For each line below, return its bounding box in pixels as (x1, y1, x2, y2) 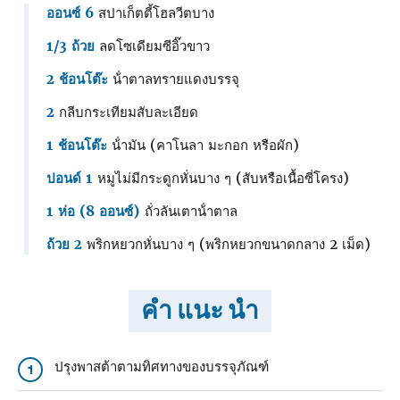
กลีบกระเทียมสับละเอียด (59, 103, 198, 121)
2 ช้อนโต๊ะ (46, 70, 108, 88)
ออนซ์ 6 (46, 4, 94, 22)
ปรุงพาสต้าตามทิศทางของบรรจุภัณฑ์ (54, 358, 269, 377)
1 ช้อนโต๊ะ (46, 136, 107, 154)
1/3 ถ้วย (46, 37, 99, 55)
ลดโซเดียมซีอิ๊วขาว (99, 37, 210, 55)
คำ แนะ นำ (141, 296, 259, 327)
